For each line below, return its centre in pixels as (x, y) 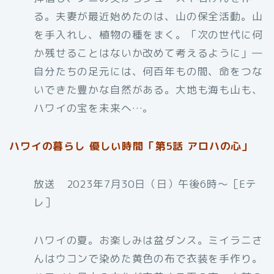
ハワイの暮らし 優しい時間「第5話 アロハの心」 (131, 146)
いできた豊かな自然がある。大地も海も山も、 (148, 90)
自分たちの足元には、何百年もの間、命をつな (148, 72)
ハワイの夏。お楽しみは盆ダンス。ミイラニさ (148, 240)
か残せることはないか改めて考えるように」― (148, 53)
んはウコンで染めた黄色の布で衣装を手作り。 (148, 259)
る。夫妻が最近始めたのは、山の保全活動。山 (148, 17)
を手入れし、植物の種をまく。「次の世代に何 (148, 35)
